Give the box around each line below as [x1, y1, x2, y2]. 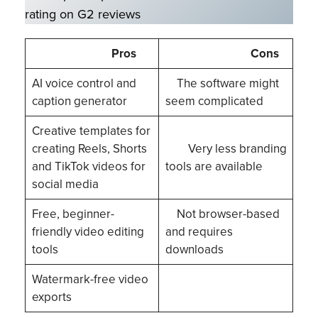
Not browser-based [165, 204, 280, 223]
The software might [165, 74, 279, 92]
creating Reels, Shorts [31, 139, 147, 158]
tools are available [165, 157, 268, 175]
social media [31, 175, 99, 193]
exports [31, 287, 72, 306]
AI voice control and [31, 74, 136, 92]
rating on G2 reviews [25, 4, 141, 23]
